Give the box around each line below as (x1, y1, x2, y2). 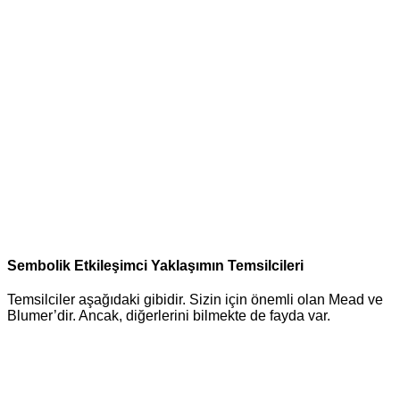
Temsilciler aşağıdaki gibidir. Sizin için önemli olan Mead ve (7, 292, 383, 308)
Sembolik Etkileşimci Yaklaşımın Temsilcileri (7, 258, 304, 274)
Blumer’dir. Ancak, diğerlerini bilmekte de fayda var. (7, 308, 330, 324)
